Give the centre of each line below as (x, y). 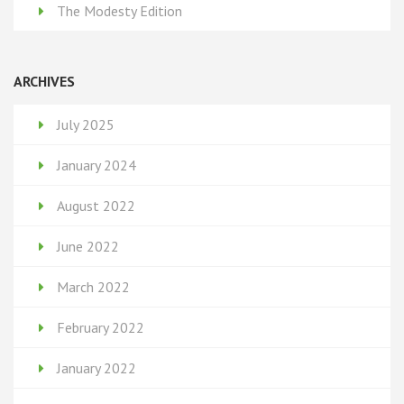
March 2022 (93, 286)
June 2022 (88, 246)
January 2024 (96, 165)
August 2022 (96, 205)
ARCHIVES (44, 82)
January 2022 (96, 367)
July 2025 (86, 124)
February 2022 (101, 327)
